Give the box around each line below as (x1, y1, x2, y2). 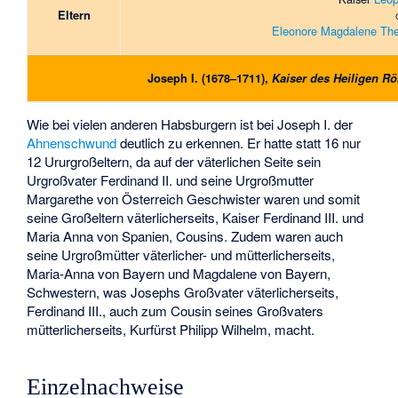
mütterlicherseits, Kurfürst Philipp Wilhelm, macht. (27, 320, 315, 339)
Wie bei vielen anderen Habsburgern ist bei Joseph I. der (27, 115, 354, 134)
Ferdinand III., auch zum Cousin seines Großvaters (27, 301, 324, 321)
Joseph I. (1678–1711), (147, 69, 273, 87)
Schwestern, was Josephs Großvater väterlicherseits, (27, 283, 339, 302)
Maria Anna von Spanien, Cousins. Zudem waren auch (27, 227, 344, 246)
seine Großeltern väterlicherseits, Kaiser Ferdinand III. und (27, 208, 364, 227)
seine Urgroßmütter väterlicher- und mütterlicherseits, (27, 245, 336, 265)
